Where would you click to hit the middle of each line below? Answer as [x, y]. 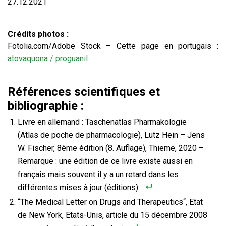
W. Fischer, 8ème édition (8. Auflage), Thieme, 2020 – [111, 148]
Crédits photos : [38, 34]
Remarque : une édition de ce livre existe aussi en [105, 161]
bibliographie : [46, 106]
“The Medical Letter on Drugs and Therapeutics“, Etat [110, 202]
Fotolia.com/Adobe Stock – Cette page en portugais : [113, 46]
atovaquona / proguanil [48, 59]
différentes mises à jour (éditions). [79, 188]
